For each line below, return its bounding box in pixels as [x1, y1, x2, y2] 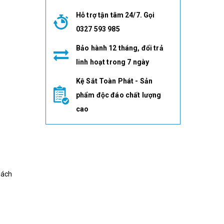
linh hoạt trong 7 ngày [76, 58, 149, 66]
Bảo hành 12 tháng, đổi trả [76, 44, 163, 52]
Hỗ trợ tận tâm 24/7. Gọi [76, 11, 155, 19]
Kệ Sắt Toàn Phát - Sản [76, 77, 153, 85]
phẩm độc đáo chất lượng [76, 91, 161, 99]
